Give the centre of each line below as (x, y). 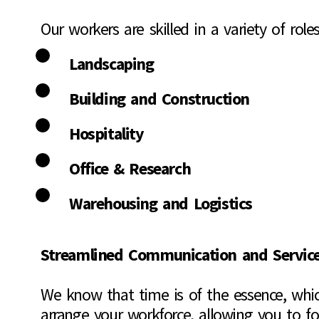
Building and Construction (159, 99)
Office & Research (130, 169)
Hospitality (106, 134)
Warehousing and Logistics (161, 204)
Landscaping (111, 64)
